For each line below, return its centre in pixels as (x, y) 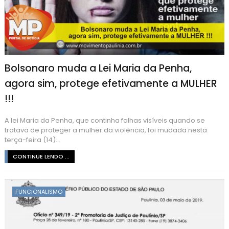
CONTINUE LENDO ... (41, 156)
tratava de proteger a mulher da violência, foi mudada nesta (106, 130)
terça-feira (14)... (32, 140)
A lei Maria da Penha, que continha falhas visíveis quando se (105, 120)
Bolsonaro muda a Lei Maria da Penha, (98, 68)
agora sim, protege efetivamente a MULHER (111, 83)
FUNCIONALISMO (39, 191)
